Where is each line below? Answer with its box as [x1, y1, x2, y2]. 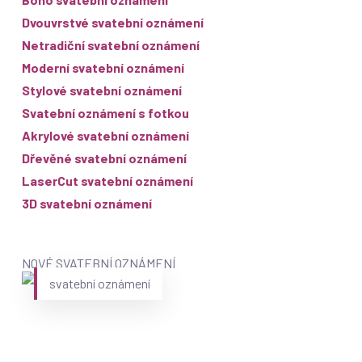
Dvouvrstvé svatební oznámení [21, 15, 204, 31]
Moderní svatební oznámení [21, 60, 184, 76]
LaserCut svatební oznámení [21, 173, 193, 189]
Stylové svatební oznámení [21, 82, 182, 99]
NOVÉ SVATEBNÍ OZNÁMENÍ [21, 255, 175, 271]
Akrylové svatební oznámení [21, 128, 189, 144]
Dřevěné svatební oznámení [21, 150, 187, 166]
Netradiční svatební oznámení [21, 37, 200, 53]
